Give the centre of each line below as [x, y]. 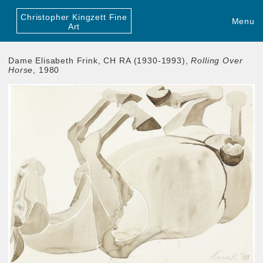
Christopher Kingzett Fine [74, 17]
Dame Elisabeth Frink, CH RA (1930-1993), [100, 60]
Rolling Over [217, 60]
